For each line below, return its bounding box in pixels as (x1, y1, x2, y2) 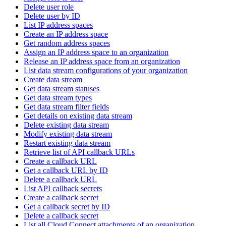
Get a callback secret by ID (24, 202, 110, 211)
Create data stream (24, 75, 82, 84)
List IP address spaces (24, 20, 93, 29)
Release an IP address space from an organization (24, 56, 180, 66)
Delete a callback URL (24, 175, 97, 184)
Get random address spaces (24, 38, 110, 47)
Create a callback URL (24, 156, 97, 165)
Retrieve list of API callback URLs (24, 147, 135, 156)
